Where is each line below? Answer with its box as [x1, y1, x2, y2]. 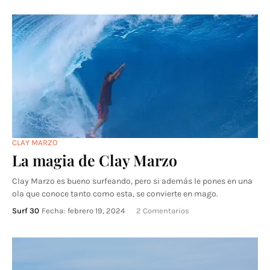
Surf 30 [12, 206, 39, 215]
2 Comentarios [136, 206, 189, 215]
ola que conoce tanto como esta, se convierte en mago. [12, 189, 218, 199]
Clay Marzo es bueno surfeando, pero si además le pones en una [12, 176, 253, 186]
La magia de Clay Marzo [12, 150, 177, 170]
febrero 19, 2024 [67, 206, 125, 215]
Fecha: [42, 206, 65, 215]
